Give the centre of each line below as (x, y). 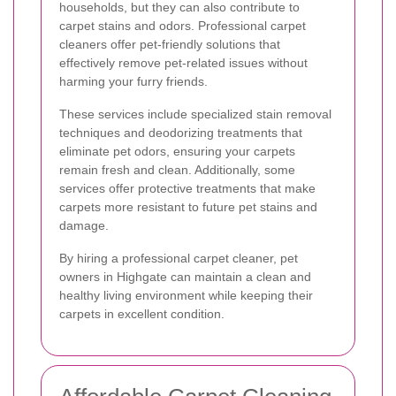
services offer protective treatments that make (187, 188)
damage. (84, 225)
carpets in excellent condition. (142, 313)
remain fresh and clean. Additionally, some (177, 169)
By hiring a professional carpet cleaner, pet (179, 258)
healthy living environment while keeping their (186, 295)
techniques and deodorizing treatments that (181, 132)
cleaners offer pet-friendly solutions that (170, 44)
